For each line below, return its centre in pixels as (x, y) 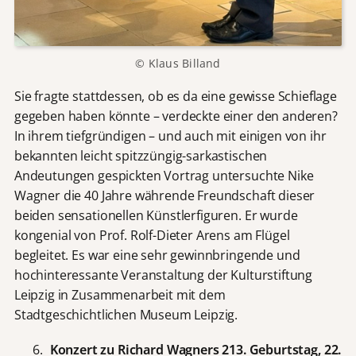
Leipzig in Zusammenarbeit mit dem (120, 294)
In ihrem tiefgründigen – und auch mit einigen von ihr (170, 135)
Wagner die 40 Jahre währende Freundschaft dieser (164, 195)
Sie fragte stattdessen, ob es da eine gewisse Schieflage (175, 96)
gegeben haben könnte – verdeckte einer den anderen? (176, 116)
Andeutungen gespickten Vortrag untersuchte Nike (164, 175)
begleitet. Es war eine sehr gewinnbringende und (157, 255)
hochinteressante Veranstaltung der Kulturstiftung (163, 275)
